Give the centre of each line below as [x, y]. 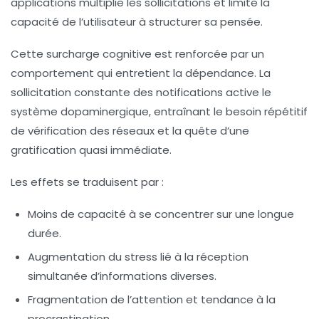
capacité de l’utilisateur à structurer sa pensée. [137, 21]
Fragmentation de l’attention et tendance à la [152, 299]
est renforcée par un [208, 53]
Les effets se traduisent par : [87, 182]
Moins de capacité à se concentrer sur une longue [161, 214]
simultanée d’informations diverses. [122, 276]
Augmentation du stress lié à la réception [138, 256]
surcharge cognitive [99, 53]
